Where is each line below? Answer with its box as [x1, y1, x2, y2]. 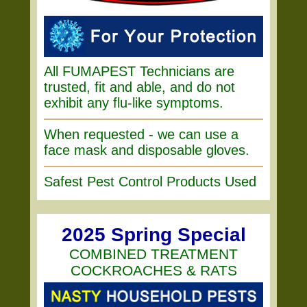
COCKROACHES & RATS [70, 262, 237, 278]
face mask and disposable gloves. [44, 143, 249, 158]
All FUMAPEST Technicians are [44, 64, 234, 79]
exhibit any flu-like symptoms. [44, 95, 223, 110]
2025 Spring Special [61, 224, 246, 245]
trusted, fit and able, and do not [44, 79, 235, 95]
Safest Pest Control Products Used [44, 174, 256, 189]
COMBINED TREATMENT [69, 246, 238, 262]
